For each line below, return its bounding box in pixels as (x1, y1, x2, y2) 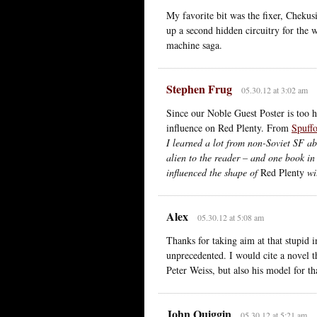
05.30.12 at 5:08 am (197, 211, 264, 223)
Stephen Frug (166, 80, 232, 97)
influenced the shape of (166, 165, 260, 179)
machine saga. (166, 38, 222, 52)
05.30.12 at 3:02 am (241, 83, 308, 96)
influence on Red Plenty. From (166, 120, 292, 134)
